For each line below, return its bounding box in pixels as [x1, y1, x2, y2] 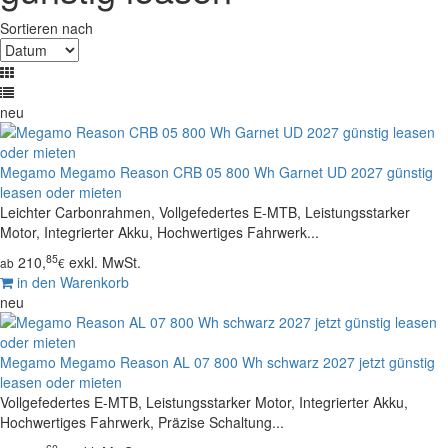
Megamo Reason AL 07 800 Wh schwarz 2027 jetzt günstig [60, 351, 435, 372]
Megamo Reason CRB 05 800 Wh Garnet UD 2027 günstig [60, 161, 433, 182]
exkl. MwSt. [69, 251, 141, 272]
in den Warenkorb [13, 271, 129, 292]
